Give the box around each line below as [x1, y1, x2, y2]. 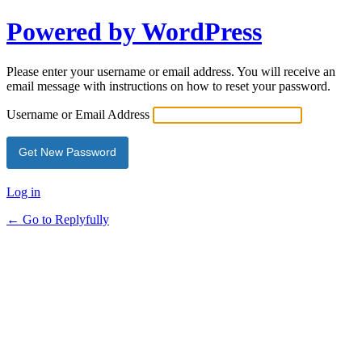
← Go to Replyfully [6, 212, 109, 226]
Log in [6, 184, 40, 199]
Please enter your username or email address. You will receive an [6, 64, 335, 78]
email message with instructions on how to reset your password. [6, 78, 330, 93]
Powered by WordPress [6, 17, 262, 47]
